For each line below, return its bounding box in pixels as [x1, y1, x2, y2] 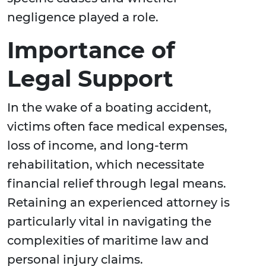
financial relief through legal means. [7, 176, 226, 191]
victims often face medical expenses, [7, 119, 227, 134]
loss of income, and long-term [7, 138, 188, 153]
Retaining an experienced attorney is [7, 195, 230, 210]
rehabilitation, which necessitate [7, 157, 204, 172]
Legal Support [7, 65, 173, 93]
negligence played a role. [7, 10, 159, 25]
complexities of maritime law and [7, 233, 209, 248]
